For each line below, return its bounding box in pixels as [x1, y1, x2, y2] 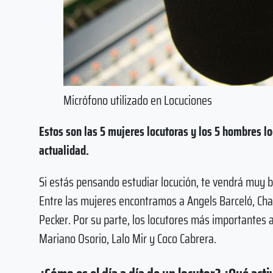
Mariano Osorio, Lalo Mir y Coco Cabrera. [39, 229, 216, 249]
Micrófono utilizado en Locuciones [63, 90, 212, 110]
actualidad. [39, 140, 89, 161]
